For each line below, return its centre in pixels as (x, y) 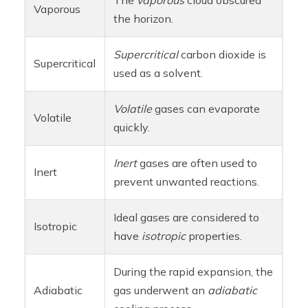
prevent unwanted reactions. (187, 181)
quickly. (132, 127)
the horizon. (144, 18)
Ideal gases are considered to (187, 217)
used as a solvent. (158, 73)
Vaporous (57, 9)
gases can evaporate (206, 108)
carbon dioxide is (222, 54)
